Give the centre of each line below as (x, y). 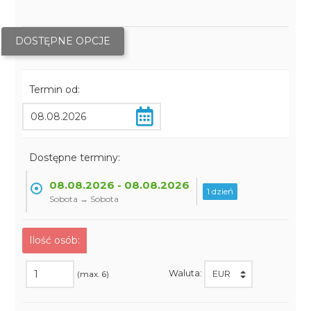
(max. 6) (93, 274)
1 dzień (220, 191)
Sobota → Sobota (84, 199)
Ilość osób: (55, 240)
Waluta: (186, 274)
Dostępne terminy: (75, 158)
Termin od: (55, 90)
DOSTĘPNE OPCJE (63, 41)
